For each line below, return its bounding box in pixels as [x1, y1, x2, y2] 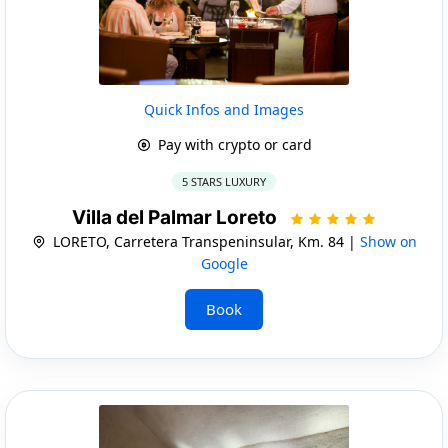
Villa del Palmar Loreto [71, 205, 281, 229]
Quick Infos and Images [144, 99, 304, 119]
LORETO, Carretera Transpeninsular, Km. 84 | [48, 231, 360, 251]
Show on [359, 231, 417, 251]
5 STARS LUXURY [182, 173, 266, 189]
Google [200, 253, 248, 273]
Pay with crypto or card [153, 134, 312, 154]
